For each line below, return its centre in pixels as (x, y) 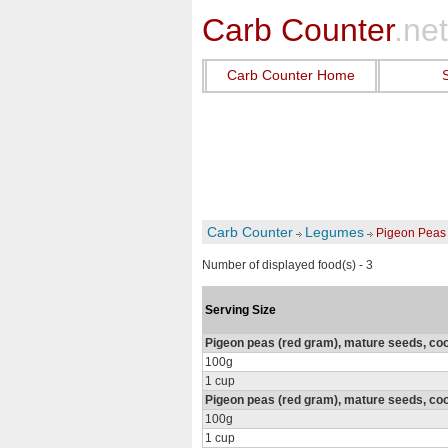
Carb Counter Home (291, 75)
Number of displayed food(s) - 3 (287, 265)
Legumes (334, 232)
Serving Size (240, 310)
